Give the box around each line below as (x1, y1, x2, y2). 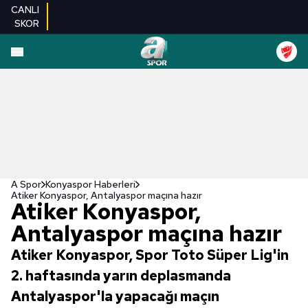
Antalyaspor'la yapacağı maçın (11, 287, 219, 305)
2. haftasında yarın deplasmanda (11, 267, 231, 285)
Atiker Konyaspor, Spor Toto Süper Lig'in (11, 246, 289, 264)
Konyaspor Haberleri (45, 178, 135, 190)
